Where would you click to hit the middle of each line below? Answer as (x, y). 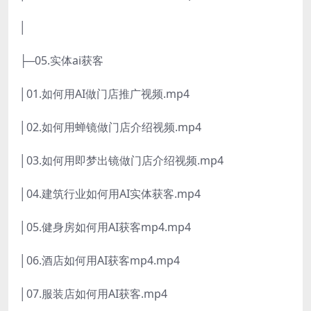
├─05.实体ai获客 (61, 61)
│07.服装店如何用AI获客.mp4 (93, 294)
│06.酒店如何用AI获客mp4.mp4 (100, 261)
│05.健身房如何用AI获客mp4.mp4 (105, 227)
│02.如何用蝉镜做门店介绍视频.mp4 (110, 127)
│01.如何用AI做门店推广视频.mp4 (104, 94)
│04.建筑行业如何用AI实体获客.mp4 (110, 194)
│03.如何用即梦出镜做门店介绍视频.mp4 (121, 161)
